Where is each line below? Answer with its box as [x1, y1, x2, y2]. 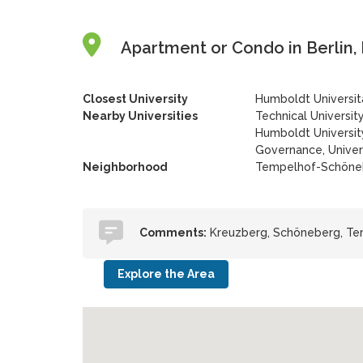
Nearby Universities [82, 109, 198, 122]
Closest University [82, 92, 188, 105]
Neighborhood [82, 160, 168, 173]
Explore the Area [117, 267, 215, 280]
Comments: [139, 226, 207, 239]
